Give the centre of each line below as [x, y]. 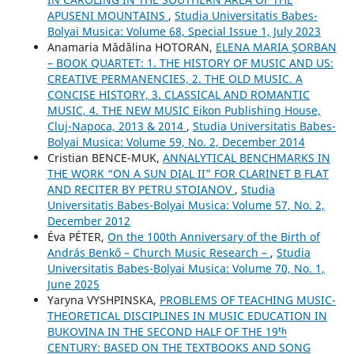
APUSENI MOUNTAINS [107, 15]
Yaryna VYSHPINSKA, [103, 299]
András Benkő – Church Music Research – [158, 252]
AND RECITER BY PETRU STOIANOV [141, 189]
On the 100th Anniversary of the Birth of [213, 236]
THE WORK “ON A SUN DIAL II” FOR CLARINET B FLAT [188, 173]
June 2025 [73, 284]
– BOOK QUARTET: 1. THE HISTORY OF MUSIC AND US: [190, 62]
